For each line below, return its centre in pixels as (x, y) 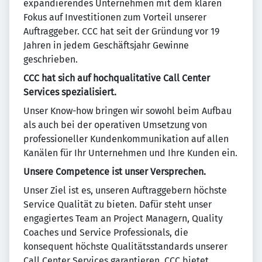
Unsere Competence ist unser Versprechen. (115, 172)
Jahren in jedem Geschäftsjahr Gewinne (106, 45)
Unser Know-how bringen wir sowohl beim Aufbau (127, 111)
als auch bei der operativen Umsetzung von (115, 125)
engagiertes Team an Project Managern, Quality (123, 218)
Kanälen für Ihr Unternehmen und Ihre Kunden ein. (130, 153)
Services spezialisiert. (70, 92)
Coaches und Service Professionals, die (106, 232)
